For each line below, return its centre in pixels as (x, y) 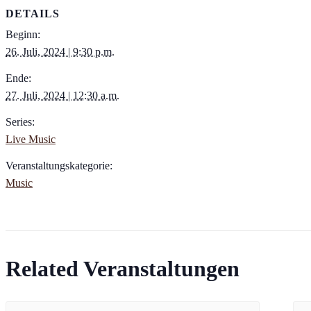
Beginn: (23, 35)
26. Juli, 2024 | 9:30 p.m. (60, 52)
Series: (20, 122)
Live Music (31, 140)
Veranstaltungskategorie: (59, 166)
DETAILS (33, 14)
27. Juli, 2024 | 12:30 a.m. (62, 96)
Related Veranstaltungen (123, 268)
